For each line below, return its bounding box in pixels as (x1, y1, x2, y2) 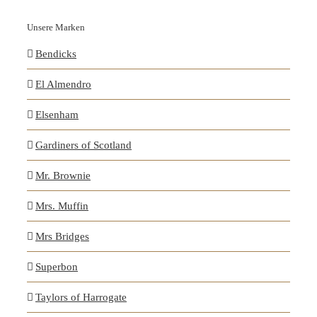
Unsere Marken (27, 21, 85, 33)
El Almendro (35, 78, 91, 90)
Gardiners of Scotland (35, 139, 132, 151)
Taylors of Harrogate (35, 291, 127, 303)
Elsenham (35, 108, 79, 120)
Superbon (35, 260, 78, 272)
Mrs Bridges (35, 230, 89, 242)
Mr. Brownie (35, 169, 91, 181)
